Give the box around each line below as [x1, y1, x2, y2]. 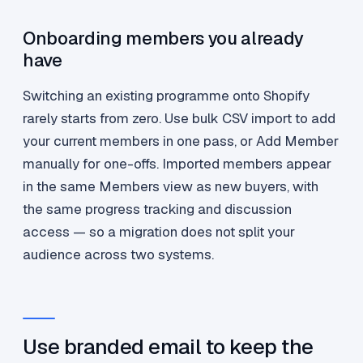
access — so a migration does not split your [23, 223, 295, 241]
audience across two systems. [23, 246, 214, 264]
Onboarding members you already [23, 27, 305, 50]
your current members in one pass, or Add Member [23, 132, 339, 151]
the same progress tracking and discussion [23, 200, 292, 219]
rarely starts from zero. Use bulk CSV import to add [23, 109, 335, 128]
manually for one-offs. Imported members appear [23, 155, 331, 173]
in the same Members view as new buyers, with [23, 177, 318, 196]
